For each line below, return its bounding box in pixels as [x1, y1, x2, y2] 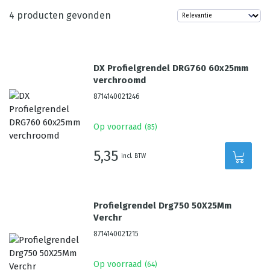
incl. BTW [121, 152, 146, 160]
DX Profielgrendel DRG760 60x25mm [93, 63, 249, 74]
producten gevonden [14, 10, 111, 21]
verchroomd [93, 75, 146, 86]
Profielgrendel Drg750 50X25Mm [93, 200, 232, 211]
